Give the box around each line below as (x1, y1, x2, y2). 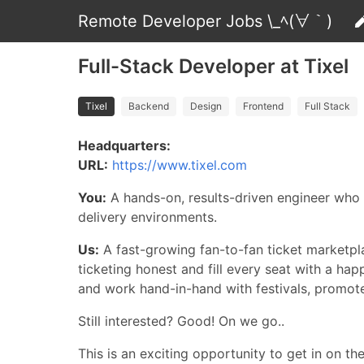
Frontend (243, 100, 284, 112)
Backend (128, 100, 169, 112)
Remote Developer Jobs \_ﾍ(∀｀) (78, 11, 332, 31)
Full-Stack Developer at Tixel (78, 54, 349, 78)
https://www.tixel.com (112, 157, 247, 173)
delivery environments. (78, 209, 217, 225)
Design (190, 100, 222, 112)
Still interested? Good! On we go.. (78, 313, 284, 329)
